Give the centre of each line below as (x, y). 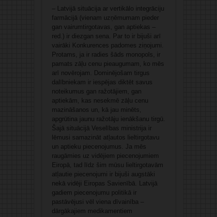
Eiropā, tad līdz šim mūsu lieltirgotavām (107, 165)
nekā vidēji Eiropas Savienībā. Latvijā (104, 184)
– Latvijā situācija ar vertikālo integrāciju (108, 9)
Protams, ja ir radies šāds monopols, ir (106, 55)
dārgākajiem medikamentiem (92, 211)
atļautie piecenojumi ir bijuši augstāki (103, 174)
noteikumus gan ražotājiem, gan (96, 92)
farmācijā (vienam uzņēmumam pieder (105, 18)
